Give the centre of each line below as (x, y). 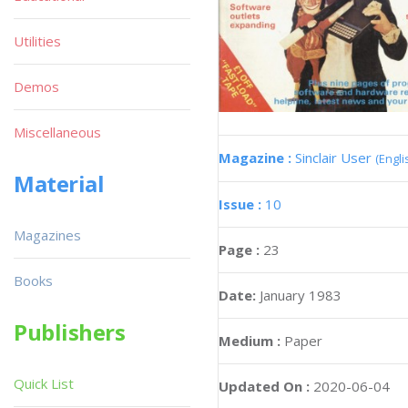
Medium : (250, 341)
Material (59, 184)
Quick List (44, 383)
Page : (241, 250)
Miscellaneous (57, 132)
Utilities (37, 41)
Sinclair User (335, 158)
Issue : (242, 204)
